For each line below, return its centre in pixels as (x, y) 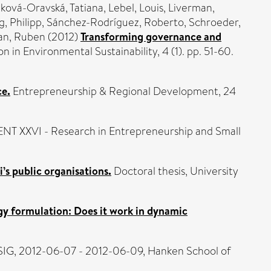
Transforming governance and (151, 36)
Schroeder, (215, 22)
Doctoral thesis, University (175, 171)
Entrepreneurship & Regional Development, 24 (123, 91)
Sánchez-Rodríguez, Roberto (115, 22)
